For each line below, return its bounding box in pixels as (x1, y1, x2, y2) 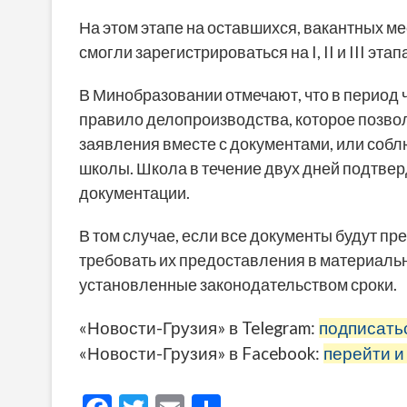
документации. (79, 183, 190, 203)
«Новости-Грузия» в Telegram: (79, 318, 319, 339)
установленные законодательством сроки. (79, 274, 397, 295)
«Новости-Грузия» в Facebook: (79, 343, 323, 364)
